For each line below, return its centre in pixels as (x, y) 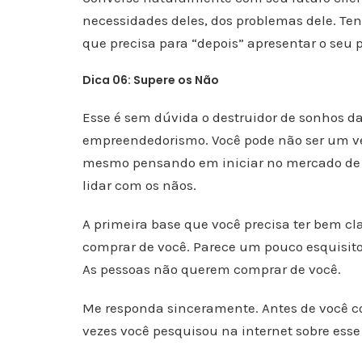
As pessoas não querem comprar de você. (212, 269)
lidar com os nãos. (139, 185)
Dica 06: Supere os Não (151, 80)
